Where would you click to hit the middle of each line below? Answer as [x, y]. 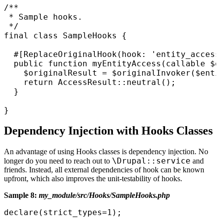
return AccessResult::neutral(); [90, 82]
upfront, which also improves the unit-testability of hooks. [93, 179]
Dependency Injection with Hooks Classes [108, 131]
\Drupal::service [151, 161]
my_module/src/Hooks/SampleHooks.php [104, 195]
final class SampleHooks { [65, 35]
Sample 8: [21, 195]
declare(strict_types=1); [63, 213]
